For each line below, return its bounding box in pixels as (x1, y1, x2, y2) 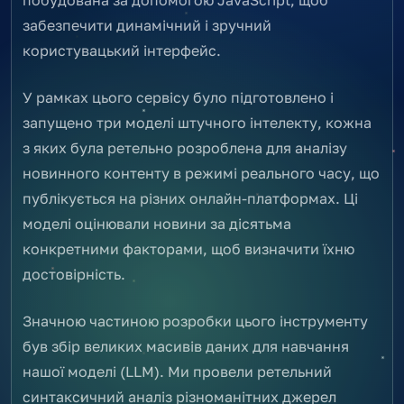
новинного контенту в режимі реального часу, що (23, 163, 380, 182)
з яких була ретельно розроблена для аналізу (23, 138, 347, 157)
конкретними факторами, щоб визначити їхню (23, 239, 354, 258)
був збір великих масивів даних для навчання (23, 336, 349, 355)
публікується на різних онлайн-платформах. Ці (23, 188, 358, 207)
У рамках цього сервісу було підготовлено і (23, 87, 334, 106)
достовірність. (23, 264, 125, 283)
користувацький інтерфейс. (23, 41, 221, 60)
